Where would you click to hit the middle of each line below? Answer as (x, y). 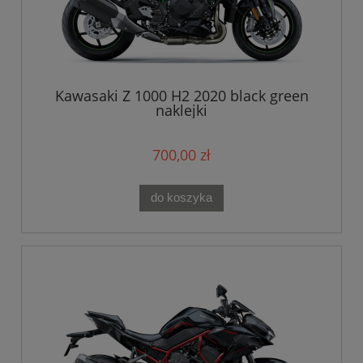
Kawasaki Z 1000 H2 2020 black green (181, 96)
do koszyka (181, 198)
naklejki (181, 111)
